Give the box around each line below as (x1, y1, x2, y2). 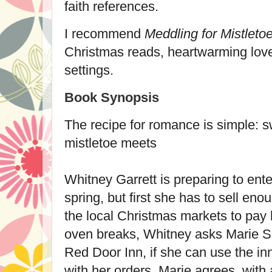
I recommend (64, 26, 144, 42)
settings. (64, 63, 114, 78)
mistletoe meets (64, 135, 157, 151)
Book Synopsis (64, 89, 159, 105)
